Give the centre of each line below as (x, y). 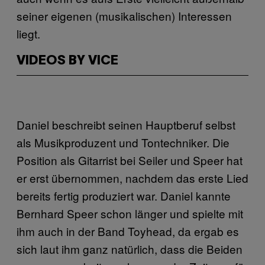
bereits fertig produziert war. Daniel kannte (124, 195)
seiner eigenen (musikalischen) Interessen (124, 15)
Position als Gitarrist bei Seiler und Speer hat (130, 160)
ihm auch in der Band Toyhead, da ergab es (128, 231)
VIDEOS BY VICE (67, 61)
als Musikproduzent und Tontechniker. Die (123, 142)
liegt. (28, 33)
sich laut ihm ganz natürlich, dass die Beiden (130, 248)
